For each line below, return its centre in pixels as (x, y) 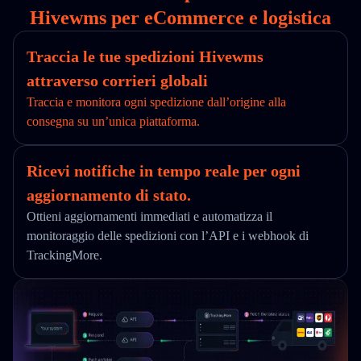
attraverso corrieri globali (117, 81)
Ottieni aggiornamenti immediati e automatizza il (149, 216)
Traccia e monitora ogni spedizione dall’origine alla (156, 102)
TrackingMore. (64, 255)
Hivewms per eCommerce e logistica (180, 18)
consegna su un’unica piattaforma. (113, 121)
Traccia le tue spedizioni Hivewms (145, 56)
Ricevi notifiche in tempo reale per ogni (164, 171)
